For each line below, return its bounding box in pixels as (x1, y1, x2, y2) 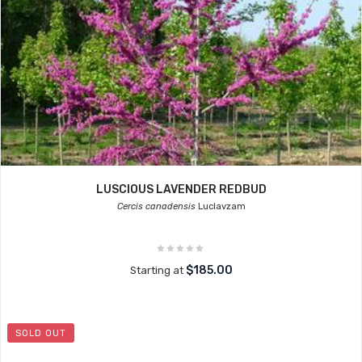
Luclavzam (195, 201, 246, 212)
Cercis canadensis (116, 201, 196, 212)
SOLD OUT (15, 328, 66, 339)
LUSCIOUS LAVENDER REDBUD (95, 183, 267, 196)
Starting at (129, 264, 186, 276)
